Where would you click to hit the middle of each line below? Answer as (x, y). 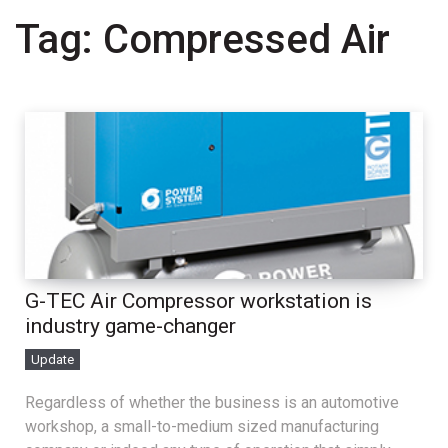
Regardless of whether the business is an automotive (212, 403)
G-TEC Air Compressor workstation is (198, 301)
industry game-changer (130, 326)
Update (52, 360)
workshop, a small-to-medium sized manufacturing (202, 427)
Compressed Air (246, 40)
